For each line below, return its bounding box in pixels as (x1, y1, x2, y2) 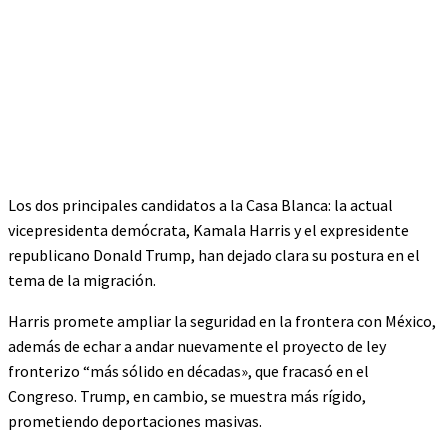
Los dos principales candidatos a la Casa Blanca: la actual (8, 194, 393, 215)
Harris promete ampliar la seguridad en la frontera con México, (8, 310, 436, 331)
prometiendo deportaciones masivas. (8, 410, 262, 431)
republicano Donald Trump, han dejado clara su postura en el (8, 244, 420, 265)
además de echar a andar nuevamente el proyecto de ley (8, 335, 386, 356)
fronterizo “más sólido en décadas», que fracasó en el (8, 360, 369, 381)
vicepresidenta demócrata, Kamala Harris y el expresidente (8, 219, 409, 240)
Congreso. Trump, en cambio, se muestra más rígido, (8, 385, 366, 406)
